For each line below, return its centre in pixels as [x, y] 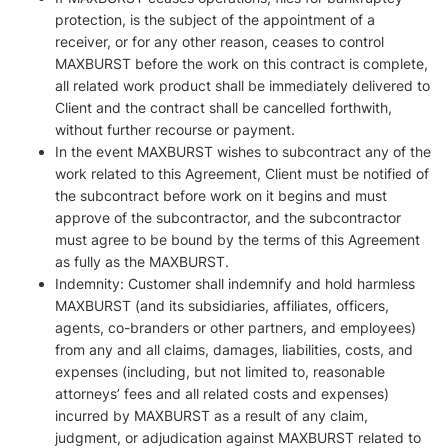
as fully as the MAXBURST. [142, 261]
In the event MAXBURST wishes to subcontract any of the [243, 151]
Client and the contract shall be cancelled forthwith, [223, 107]
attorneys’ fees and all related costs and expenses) [222, 393]
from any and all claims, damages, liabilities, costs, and [234, 349]
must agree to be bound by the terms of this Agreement [237, 239]
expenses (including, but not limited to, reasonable [220, 371]
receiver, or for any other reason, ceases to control [219, 41]
